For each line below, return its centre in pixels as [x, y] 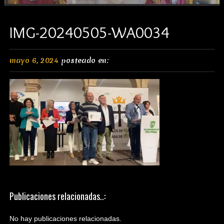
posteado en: [86, 60]
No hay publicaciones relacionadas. [65, 218]
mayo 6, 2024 [34, 60]
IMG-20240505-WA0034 [89, 32]
